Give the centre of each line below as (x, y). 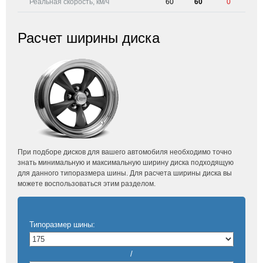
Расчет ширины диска (89, 38)
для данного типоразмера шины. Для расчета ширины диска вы (125, 173)
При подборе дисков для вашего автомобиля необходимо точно (125, 152)
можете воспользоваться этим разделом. (87, 184)
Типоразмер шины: (62, 225)
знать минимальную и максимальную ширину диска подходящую (126, 163)
